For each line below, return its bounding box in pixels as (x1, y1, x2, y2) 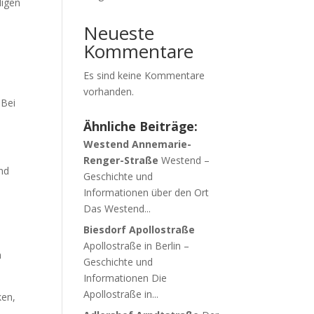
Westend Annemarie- (83, 137, 192, 151)
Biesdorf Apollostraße (83, 223, 196, 236)
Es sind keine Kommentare (83, 69, 205, 82)
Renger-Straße (83, 153, 159, 167)
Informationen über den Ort (83, 186, 210, 199)
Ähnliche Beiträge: (83, 118, 198, 135)
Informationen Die (83, 271, 168, 285)
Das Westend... (83, 202, 151, 215)
